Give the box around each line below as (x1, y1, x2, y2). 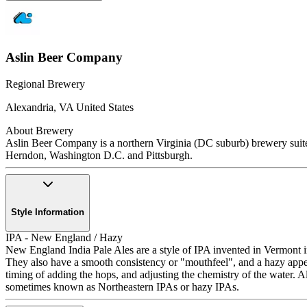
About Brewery (5, 125, 73, 137)
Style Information (11, 206, 84, 217)
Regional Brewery (5, 78, 85, 90)
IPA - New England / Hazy (5, 231, 123, 243)
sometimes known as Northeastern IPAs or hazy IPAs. (5, 280, 239, 293)
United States (76, 101, 134, 114)
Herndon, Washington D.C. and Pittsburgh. (5, 149, 193, 162)
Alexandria (5, 101, 53, 114)
